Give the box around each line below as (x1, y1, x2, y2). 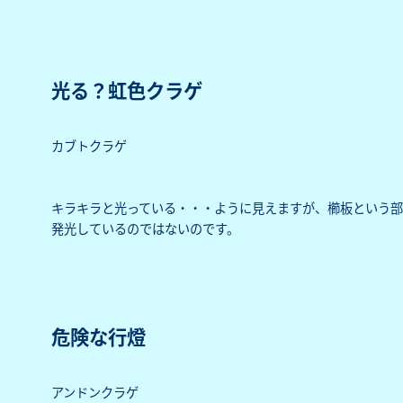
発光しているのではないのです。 (50, 219, 239, 237)
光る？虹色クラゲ (50, 75, 202, 103)
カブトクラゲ (50, 136, 127, 155)
